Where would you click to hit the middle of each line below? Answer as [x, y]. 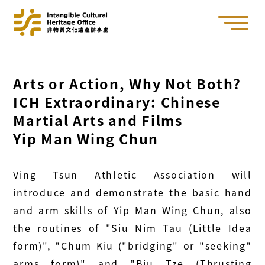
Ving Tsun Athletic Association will [132, 175]
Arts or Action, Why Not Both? [127, 84]
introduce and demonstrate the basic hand [132, 193]
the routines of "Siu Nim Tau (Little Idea [132, 228]
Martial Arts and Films [98, 120]
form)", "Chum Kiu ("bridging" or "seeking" [132, 246]
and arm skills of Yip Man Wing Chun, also [132, 210]
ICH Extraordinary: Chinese [117, 102]
